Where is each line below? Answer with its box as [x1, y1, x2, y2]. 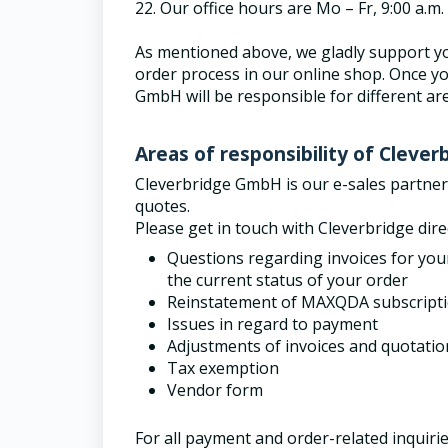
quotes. [135, 195, 190, 217]
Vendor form [167, 379, 263, 401]
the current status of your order [167, 269, 408, 291]
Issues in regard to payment [167, 313, 378, 335]
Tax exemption [167, 357, 279, 379]
